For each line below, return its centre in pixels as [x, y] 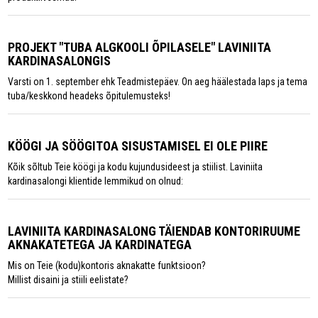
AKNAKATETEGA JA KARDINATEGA [100, 244]
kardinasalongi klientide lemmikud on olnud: [96, 181]
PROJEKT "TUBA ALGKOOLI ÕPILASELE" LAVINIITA [140, 47]
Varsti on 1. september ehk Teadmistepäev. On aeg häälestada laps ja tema [158, 81]
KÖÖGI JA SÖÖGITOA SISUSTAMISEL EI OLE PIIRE [138, 146]
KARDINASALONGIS [60, 60]
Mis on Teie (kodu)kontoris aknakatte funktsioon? [107, 265]
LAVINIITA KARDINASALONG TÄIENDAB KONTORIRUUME [154, 231]
